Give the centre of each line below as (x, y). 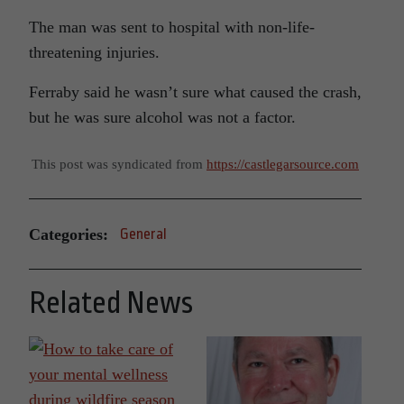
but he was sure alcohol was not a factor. (162, 118)
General (143, 234)
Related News (111, 303)
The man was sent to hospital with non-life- (172, 28)
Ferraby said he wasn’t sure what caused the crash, (195, 92)
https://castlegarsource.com (283, 164)
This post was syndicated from (119, 164)
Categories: (69, 234)
